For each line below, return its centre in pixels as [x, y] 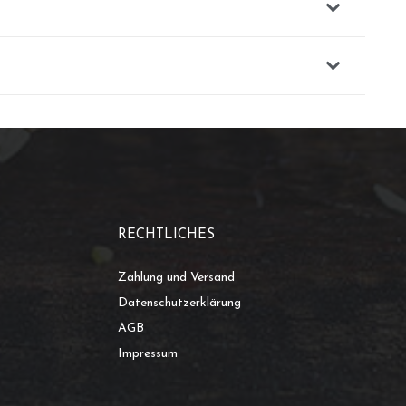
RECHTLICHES [166, 236]
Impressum [148, 354]
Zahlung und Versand [176, 278]
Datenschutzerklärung [179, 304]
